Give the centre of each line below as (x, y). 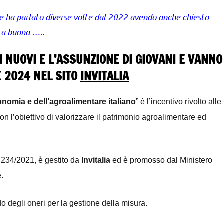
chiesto (196, 17)
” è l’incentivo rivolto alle (179, 101)
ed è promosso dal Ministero (161, 160)
